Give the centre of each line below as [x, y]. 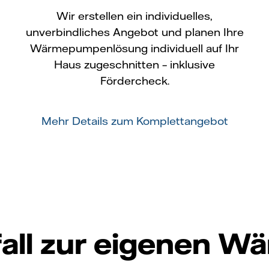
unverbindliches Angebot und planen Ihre [134, 32]
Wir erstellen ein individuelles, [134, 16]
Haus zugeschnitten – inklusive [134, 64]
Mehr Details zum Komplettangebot [134, 121]
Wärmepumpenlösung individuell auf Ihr [134, 48]
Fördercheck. [134, 80]
